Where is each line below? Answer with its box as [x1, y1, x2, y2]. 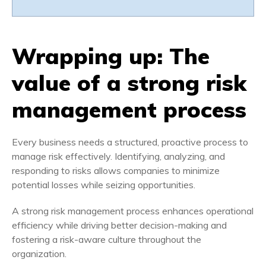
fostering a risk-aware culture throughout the [12, 233, 201, 246]
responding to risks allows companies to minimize [12, 164, 220, 177]
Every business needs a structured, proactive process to [12, 136, 248, 148]
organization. [12, 248, 66, 260]
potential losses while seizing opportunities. [12, 179, 195, 191]
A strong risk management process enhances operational [12, 205, 254, 217]
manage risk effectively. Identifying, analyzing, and [12, 150, 225, 163]
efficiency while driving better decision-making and [12, 219, 227, 232]
